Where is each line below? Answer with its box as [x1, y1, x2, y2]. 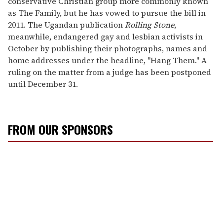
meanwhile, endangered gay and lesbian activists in [8, 31, 203, 42]
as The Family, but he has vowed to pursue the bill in [8, 7, 206, 19]
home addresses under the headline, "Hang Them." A [8, 55, 207, 66]
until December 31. [8, 78, 78, 90]
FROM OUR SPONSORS [8, 120, 113, 139]
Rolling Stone [125, 19, 174, 31]
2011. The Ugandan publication [8, 19, 125, 31]
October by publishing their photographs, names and [8, 43, 207, 54]
